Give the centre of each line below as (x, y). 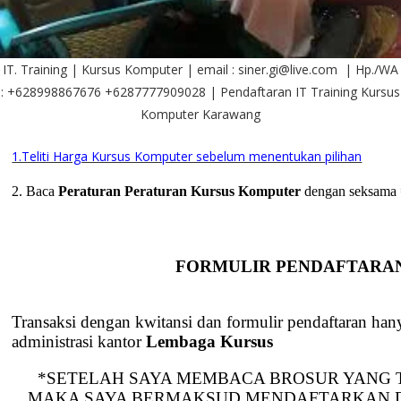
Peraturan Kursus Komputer (215, 191)
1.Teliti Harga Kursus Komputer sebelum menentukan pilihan (187, 156)
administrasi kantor (79, 341)
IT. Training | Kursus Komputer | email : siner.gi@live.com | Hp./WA (200, 69)
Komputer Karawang (200, 114)
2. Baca (35, 191)
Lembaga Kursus (210, 341)
